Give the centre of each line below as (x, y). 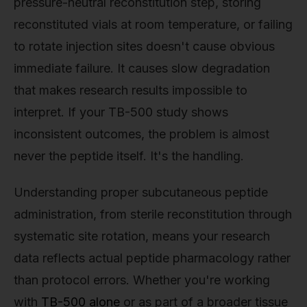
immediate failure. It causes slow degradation (142, 68)
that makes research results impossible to (131, 90)
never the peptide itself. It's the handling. (129, 156)
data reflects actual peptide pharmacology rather (152, 258)
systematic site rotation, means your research (142, 236)
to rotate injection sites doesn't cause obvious (144, 46)
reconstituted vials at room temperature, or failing (153, 24)
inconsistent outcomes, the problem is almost (142, 134)
